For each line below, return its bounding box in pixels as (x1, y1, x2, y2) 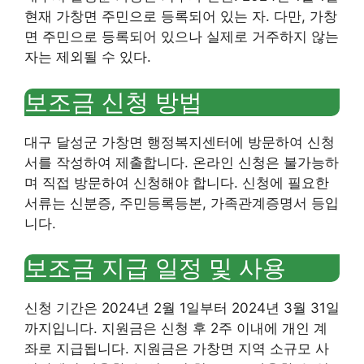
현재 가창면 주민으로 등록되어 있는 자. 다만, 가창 (24, 8, 337, 24)
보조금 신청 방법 (24, 87, 202, 116)
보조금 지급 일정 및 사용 (24, 253, 286, 282)
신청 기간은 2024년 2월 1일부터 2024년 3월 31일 (24, 300, 340, 316)
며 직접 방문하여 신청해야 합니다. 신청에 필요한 (24, 174, 329, 191)
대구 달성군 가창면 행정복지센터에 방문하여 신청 (24, 133, 335, 150)
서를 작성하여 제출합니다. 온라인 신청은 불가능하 (24, 154, 339, 171)
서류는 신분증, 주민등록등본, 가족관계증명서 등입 (24, 194, 339, 211)
